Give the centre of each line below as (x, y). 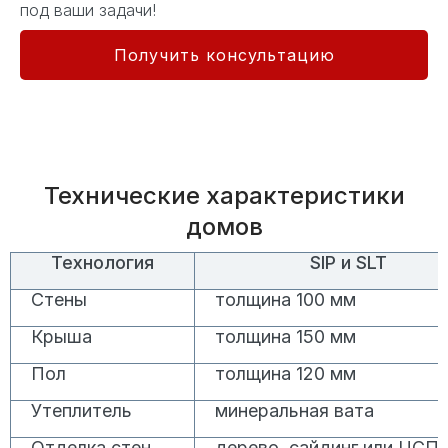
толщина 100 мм (286, 299)
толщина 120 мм (286, 373)
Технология (103, 262)
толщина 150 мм (286, 336)
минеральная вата (295, 410)
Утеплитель (81, 410)
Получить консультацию (224, 54)
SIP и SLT (348, 262)
